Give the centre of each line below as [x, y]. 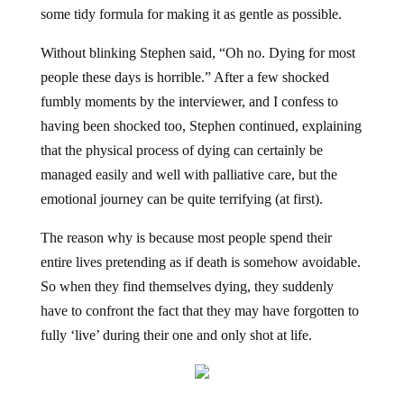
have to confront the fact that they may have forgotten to [199, 311]
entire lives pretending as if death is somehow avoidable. [200, 262]
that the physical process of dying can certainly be [181, 151]
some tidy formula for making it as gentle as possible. [191, 14]
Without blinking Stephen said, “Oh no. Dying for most [197, 53]
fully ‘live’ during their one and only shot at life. [176, 335]
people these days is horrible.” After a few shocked [184, 78]
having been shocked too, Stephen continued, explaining [201, 126]
